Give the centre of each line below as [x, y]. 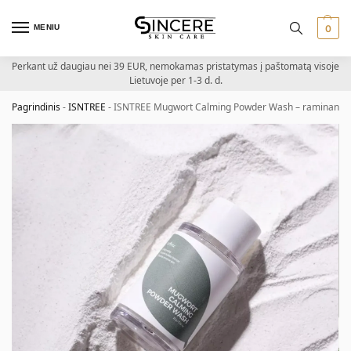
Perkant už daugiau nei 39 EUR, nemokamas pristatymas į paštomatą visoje [175, 66]
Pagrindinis [36, 107]
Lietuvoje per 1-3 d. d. [175, 80]
